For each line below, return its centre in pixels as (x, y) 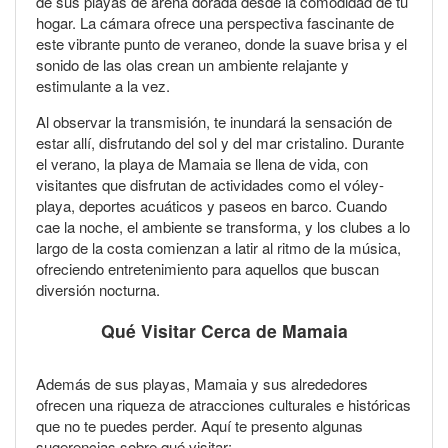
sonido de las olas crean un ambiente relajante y (192, 65)
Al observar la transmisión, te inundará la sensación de (214, 122)
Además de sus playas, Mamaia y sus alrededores (202, 383)
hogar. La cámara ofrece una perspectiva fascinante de (215, 23)
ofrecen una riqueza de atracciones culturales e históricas (223, 404)
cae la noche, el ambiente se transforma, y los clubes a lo (223, 227)
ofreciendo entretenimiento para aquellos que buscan (207, 269)
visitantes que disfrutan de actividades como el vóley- (210, 185)
